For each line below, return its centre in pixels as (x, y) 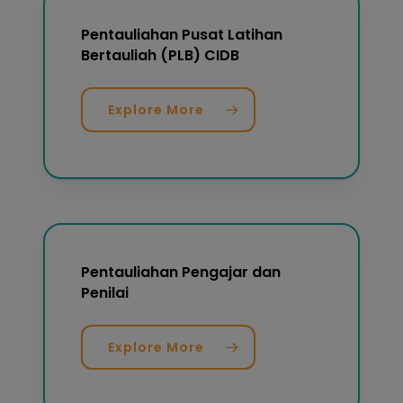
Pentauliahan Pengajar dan (181, 272)
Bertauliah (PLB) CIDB (161, 56)
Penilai (105, 292)
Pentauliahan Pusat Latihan (182, 35)
